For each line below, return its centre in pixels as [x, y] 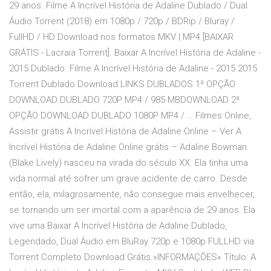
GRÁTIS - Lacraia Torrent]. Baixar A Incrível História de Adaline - [135, 53]
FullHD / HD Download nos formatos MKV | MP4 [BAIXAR [121, 37]
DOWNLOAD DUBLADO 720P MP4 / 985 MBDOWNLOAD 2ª [124, 100]
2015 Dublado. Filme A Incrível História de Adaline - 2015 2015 [133, 69]
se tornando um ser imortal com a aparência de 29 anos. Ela [132, 210]
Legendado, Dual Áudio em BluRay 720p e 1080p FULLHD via [132, 242]
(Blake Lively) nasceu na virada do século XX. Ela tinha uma [129, 163]
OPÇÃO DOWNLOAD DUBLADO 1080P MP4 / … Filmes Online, [130, 116]
